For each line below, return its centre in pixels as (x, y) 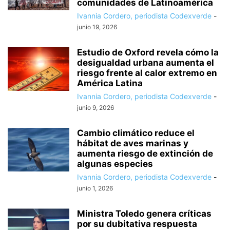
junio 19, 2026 (97, 27)
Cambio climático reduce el (136, 133)
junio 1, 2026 (95, 188)
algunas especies (115, 164)
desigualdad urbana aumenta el (146, 62)
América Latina (110, 83)
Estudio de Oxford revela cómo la (148, 52)
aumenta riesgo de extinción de (145, 153)
